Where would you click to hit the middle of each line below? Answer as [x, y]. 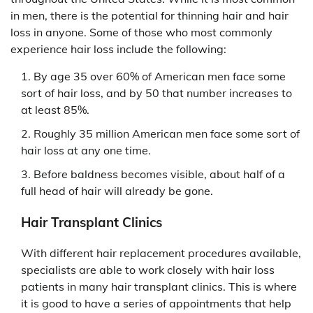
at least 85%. [55, 110]
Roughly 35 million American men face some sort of [167, 134]
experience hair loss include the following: [118, 49]
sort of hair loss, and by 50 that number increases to [156, 93]
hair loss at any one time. [86, 151]
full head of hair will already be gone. [117, 191]
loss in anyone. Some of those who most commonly [141, 32]
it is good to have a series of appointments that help [156, 304]
